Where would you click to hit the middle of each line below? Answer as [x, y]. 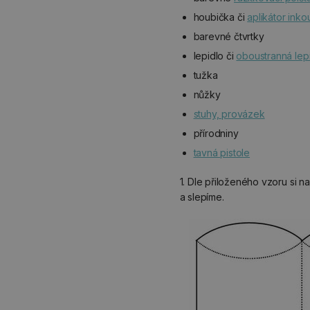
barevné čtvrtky [229, 36]
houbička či [220, 17]
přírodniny [216, 133]
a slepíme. [202, 197]
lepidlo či [215, 56]
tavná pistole [222, 153]
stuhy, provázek [229, 114]
